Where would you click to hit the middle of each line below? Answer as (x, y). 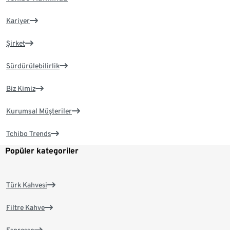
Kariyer (18, 21)
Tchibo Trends (28, 134)
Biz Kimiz (21, 89)
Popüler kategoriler (42, 151)
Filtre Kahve (25, 208)
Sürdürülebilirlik (33, 66)
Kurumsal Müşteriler (39, 111)
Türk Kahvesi (27, 185)
